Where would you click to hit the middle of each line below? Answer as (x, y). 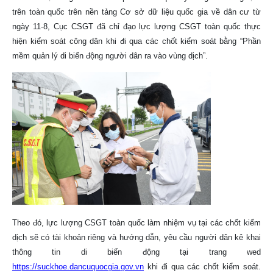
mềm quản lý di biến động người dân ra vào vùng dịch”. (110, 56)
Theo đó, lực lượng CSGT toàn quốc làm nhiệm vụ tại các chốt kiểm (136, 222)
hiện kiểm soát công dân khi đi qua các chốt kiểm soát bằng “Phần (136, 41)
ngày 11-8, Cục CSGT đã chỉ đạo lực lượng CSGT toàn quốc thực (136, 27)
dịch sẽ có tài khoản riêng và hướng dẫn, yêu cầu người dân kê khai (136, 237)
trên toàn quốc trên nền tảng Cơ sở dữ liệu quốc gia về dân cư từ (136, 12)
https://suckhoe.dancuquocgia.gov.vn (78, 266)
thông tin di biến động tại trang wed (136, 252)
